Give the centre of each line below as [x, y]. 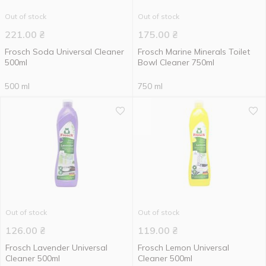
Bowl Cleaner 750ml [176, 62]
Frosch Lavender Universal [56, 248]
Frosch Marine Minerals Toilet [194, 52]
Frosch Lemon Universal [183, 248]
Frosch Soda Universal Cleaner [64, 52]
